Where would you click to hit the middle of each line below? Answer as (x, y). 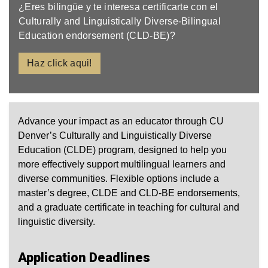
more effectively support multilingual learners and (122, 165)
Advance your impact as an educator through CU (121, 121)
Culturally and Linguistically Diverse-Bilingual (120, 22)
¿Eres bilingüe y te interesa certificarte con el (118, 7)
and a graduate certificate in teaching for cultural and (129, 208)
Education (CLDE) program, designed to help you (122, 150)
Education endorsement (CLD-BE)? (97, 36)
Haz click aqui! (60, 63)
